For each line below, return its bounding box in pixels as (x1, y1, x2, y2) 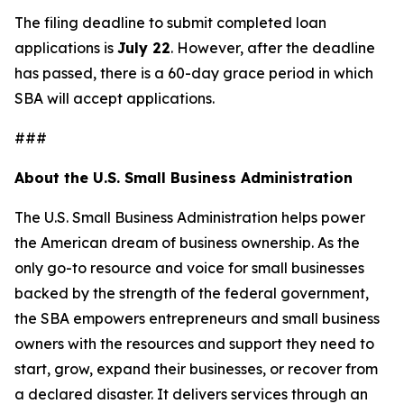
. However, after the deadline (170, 39, 375, 57)
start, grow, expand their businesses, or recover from (14, 360, 378, 378)
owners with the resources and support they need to (14, 335, 374, 353)
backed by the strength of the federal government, (14, 284, 369, 302)
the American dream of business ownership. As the (14, 234, 360, 252)
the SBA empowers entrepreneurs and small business (14, 309, 380, 327)
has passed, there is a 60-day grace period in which (14, 64, 373, 82)
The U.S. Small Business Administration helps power (14, 208, 365, 226)
